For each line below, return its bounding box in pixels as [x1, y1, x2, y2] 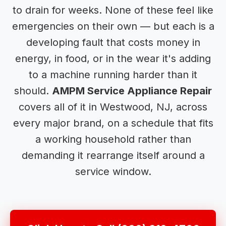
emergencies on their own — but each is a [12, 20, 214, 33]
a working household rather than [35, 133, 191, 146]
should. [14, 85, 52, 97]
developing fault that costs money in [26, 36, 200, 49]
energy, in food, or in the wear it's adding [15, 52, 211, 65]
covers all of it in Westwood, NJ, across [19, 101, 207, 114]
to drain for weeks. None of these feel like [13, 4, 213, 17]
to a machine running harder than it [29, 69, 197, 81]
